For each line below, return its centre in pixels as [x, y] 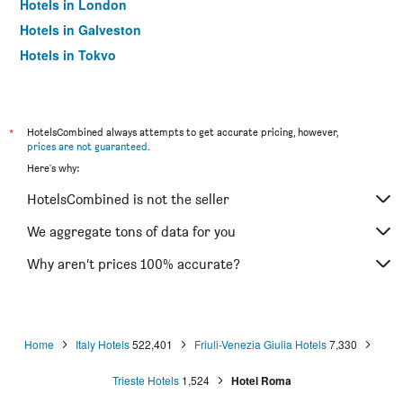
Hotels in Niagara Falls [89, 80]
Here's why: [53, 168]
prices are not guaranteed [87, 146]
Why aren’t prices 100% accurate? [134, 264]
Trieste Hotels [145, 380]
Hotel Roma [261, 381]
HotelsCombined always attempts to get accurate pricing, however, [183, 132]
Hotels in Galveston [81, 30]
